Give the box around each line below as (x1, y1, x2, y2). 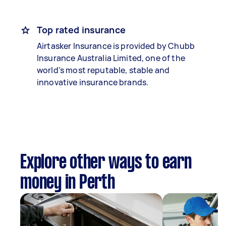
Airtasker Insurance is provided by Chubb (37, 40, 195, 51)
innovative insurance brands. (37, 77, 149, 88)
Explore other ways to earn (20, 154, 192, 172)
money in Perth (20, 174, 115, 192)
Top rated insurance (37, 24, 126, 36)
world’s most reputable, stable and (37, 65, 170, 76)
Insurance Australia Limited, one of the (37, 52, 185, 64)
